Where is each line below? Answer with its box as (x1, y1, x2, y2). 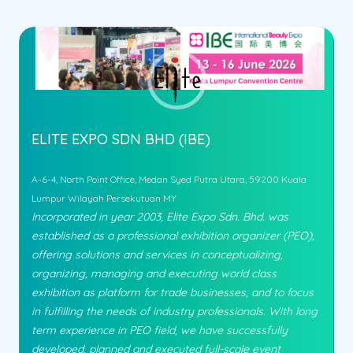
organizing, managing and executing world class (32, 266, 277, 281)
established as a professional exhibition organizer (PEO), (32, 228, 314, 243)
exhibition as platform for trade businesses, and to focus (32, 284, 314, 299)
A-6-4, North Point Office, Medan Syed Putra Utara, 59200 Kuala (32, 173, 307, 185)
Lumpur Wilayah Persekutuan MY (32, 191, 176, 204)
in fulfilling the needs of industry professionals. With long (32, 303, 318, 318)
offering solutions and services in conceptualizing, (32, 247, 283, 262)
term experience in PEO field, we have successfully (32, 322, 288, 337)
